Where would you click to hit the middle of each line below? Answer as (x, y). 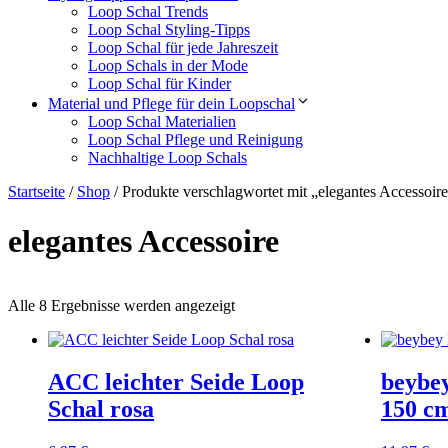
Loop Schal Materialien (162, 122)
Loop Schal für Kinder (159, 84)
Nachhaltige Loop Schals (167, 158)
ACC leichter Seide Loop (176, 382)
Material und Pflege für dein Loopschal (171, 104)
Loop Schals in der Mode (168, 66)
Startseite (36, 192)
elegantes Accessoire (143, 240)
